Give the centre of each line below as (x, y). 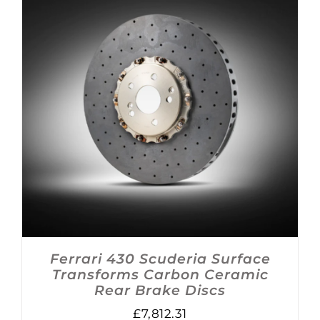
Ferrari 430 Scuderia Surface (160, 259)
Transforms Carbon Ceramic (160, 274)
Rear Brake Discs (160, 290)
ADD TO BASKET (125, 102)
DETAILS (215, 102)
